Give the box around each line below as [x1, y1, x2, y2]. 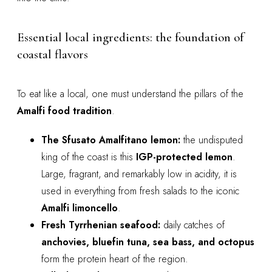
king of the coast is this [41, 149, 136, 164]
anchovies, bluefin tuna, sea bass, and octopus [41, 234, 254, 249]
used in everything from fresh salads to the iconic [41, 183, 239, 198]
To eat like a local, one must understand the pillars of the [17, 86, 243, 101]
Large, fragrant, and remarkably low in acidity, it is [41, 166, 237, 181]
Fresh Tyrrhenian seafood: [41, 217, 160, 232]
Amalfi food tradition [17, 103, 112, 118]
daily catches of [160, 217, 225, 232]
